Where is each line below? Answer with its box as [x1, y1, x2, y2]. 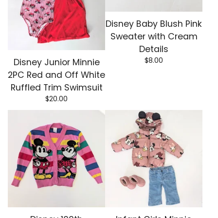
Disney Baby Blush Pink [106, 18, 202, 30]
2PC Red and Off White [8, 69, 105, 81]
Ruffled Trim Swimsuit [10, 82, 103, 94]
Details [139, 43, 168, 55]
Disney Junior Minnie [13, 56, 100, 69]
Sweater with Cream [110, 31, 198, 42]
